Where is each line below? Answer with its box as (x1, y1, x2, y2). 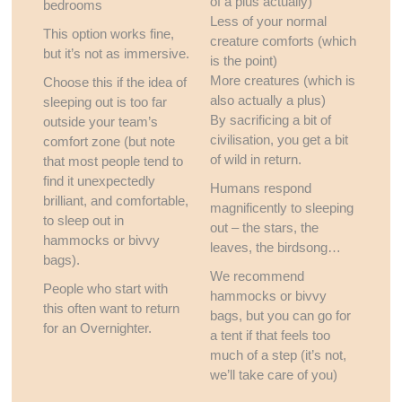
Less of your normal (209, 13, 327, 29)
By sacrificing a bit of (209, 112, 331, 127)
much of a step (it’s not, (209, 347, 346, 363)
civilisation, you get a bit (209, 132, 348, 147)
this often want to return (43, 301, 180, 316)
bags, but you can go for (209, 308, 351, 323)
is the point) (209, 53, 277, 68)
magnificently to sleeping (209, 200, 354, 215)
